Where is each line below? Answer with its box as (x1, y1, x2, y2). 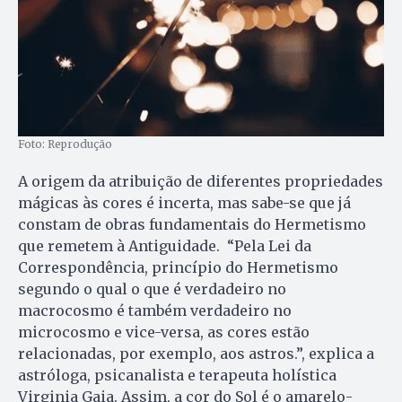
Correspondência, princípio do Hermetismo (18, 258, 338, 277)
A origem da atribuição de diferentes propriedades (18, 172, 383, 191)
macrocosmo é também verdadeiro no (18, 301, 292, 320)
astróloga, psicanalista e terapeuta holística (18, 366, 336, 385)
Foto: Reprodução (18, 137, 112, 152)
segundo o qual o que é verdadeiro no (18, 280, 286, 299)
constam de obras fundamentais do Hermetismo (18, 215, 366, 234)
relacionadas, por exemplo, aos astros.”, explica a (18, 345, 374, 363)
